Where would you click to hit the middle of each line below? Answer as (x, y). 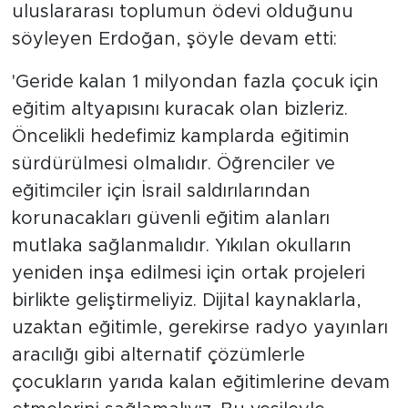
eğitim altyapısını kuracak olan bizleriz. (179, 110)
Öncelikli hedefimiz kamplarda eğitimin (180, 137)
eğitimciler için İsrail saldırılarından (161, 192)
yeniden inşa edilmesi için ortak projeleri (188, 274)
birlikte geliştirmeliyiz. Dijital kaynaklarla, (186, 301)
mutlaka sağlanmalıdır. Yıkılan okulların (181, 246)
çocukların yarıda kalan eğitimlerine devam (200, 383)
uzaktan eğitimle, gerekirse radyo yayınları (199, 328)
